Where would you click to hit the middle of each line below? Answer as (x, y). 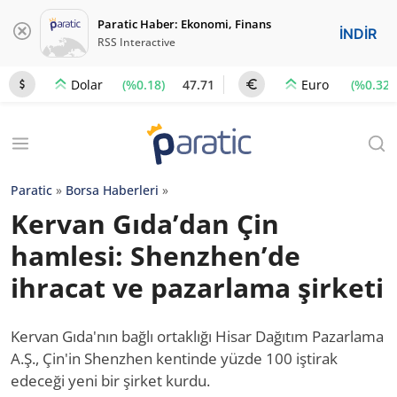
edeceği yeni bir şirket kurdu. (110, 381)
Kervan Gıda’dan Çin (145, 224)
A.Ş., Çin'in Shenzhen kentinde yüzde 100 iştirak (174, 358)
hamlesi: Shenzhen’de (156, 256)
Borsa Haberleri (112, 190)
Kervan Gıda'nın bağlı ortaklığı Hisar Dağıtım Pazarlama (197, 336)
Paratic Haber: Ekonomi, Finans (184, 24)
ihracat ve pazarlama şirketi (197, 288)
